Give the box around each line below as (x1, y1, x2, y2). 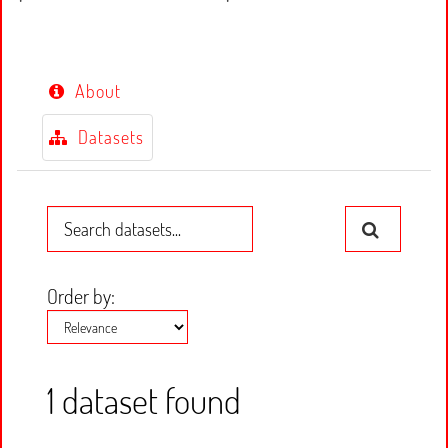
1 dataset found (47, 378, 241, 422)
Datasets (71, 126, 145, 148)
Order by (47, 283, 111, 309)
